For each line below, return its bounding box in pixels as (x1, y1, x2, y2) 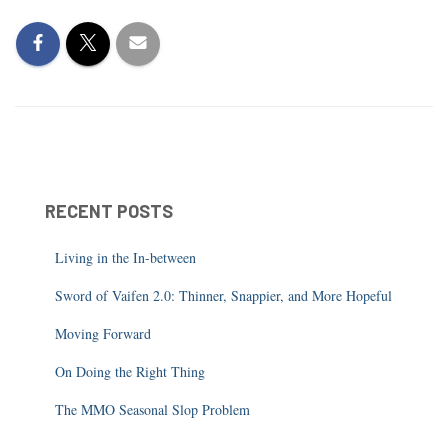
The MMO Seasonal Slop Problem (55, 400, 250, 419)
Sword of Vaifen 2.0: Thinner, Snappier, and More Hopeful (55, 286, 392, 305)
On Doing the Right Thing (55, 362, 205, 381)
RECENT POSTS (45, 200, 173, 222)
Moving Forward (55, 324, 151, 343)
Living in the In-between (55, 248, 196, 267)
